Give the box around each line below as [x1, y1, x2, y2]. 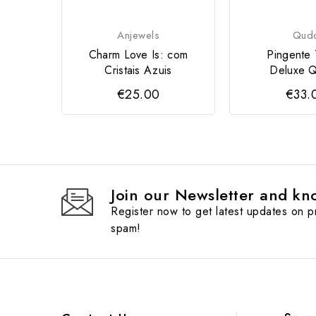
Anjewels [117, 27, 159, 43]
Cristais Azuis [104, 61, 172, 78]
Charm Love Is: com [88, 46, 188, 63]
